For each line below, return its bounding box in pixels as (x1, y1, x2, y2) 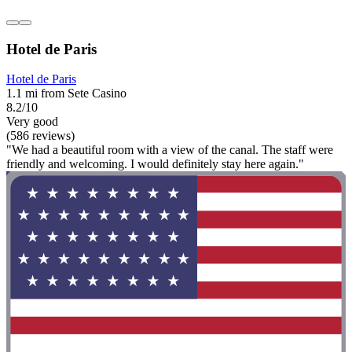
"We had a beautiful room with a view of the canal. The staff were (6, 143, 333, 157)
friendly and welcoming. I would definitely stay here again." (6, 157, 304, 171)
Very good (6, 115, 58, 129)
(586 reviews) (6, 129, 75, 143)
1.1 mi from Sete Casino (6, 86, 126, 101)
